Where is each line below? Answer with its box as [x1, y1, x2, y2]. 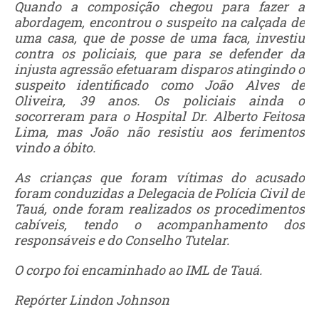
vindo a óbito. [14, 138, 95, 156]
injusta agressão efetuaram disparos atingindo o [14, 60, 305, 78]
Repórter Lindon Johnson [14, 291, 169, 308]
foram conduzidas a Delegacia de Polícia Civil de [14, 184, 305, 202]
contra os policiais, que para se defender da [14, 44, 305, 62]
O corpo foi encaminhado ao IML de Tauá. [14, 261, 262, 278]
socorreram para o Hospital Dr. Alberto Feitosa [14, 107, 305, 125]
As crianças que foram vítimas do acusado [14, 168, 305, 186]
